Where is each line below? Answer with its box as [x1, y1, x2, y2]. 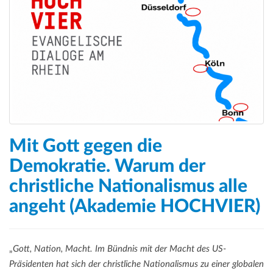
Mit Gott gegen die [9, 137, 162, 156]
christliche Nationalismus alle [9, 177, 247, 196]
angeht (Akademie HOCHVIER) [9, 197, 260, 216]
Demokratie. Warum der [9, 157, 205, 176]
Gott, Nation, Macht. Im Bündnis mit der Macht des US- [13, 244, 226, 254]
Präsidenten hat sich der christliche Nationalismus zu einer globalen [9, 260, 264, 269]
